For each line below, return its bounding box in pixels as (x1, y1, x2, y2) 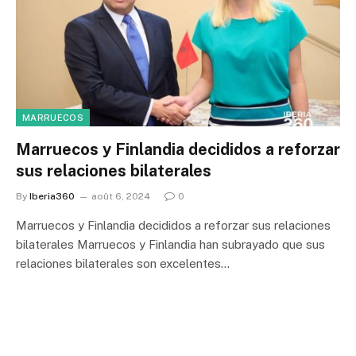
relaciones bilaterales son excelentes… (16, 257, 230, 270)
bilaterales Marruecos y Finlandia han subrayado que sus (16, 238, 325, 251)
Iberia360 (29, 191, 75, 202)
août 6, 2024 (91, 191, 150, 202)
